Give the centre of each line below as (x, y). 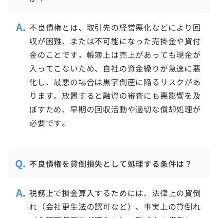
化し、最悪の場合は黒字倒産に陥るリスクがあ (115, 82)
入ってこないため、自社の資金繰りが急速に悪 (115, 68)
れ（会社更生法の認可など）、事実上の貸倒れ (115, 207)
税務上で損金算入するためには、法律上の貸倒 (115, 193)
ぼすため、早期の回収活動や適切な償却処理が (115, 109)
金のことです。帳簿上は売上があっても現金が (115, 55)
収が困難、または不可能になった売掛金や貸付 (115, 41)
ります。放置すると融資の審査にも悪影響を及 (115, 96)
